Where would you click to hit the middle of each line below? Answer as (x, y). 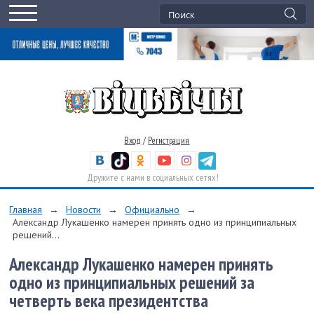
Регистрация (169, 140)
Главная (26, 209)
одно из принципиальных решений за (132, 282)
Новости (84, 209)
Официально (152, 209)
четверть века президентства (109, 300)
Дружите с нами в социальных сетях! (153, 177)
